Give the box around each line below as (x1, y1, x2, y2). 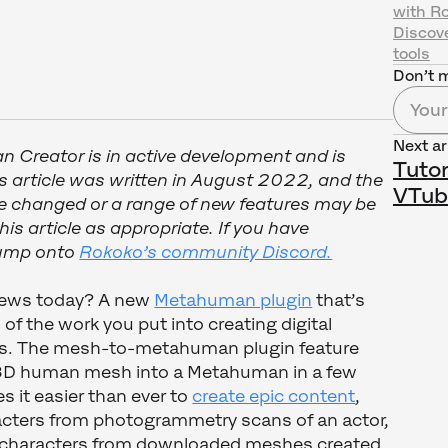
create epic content (192, 386, 356, 407)
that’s (312, 290, 366, 311)
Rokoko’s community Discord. (79, 242, 333, 263)
